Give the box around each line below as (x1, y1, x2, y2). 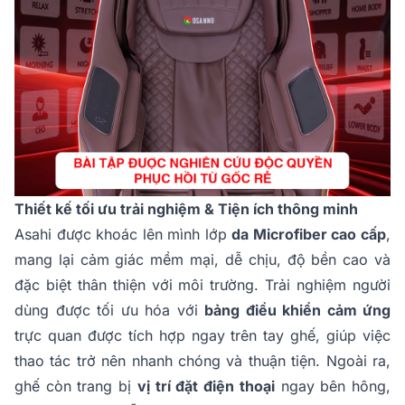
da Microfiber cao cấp (231, 225, 387, 244)
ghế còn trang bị (14, 377, 137, 396)
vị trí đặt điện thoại (137, 377, 275, 396)
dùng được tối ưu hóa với (14, 301, 204, 320)
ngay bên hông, (274, 377, 391, 396)
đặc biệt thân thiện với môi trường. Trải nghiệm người (14, 276, 391, 295)
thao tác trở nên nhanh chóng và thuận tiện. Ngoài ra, (14, 352, 391, 371)
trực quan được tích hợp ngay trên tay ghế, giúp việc (14, 326, 391, 345)
